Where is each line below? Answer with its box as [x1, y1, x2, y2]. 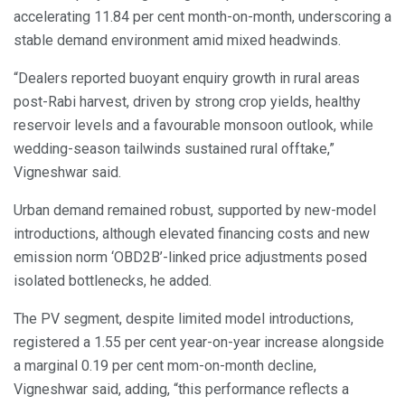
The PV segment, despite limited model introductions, [14, 309, 353, 327]
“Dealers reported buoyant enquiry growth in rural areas [14, 69, 360, 87]
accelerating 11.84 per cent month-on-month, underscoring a [14, 7, 391, 25]
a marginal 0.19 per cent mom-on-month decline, [14, 356, 316, 374]
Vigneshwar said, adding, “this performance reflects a [14, 380, 349, 398]
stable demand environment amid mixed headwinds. [14, 31, 341, 49]
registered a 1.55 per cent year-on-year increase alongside [14, 333, 384, 351]
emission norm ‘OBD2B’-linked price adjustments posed [14, 248, 367, 266]
